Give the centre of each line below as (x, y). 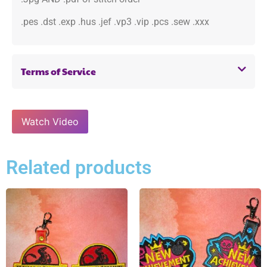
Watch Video (50, 121)
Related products (79, 167)
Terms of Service (58, 71)
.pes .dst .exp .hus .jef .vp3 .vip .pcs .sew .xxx (115, 22)
